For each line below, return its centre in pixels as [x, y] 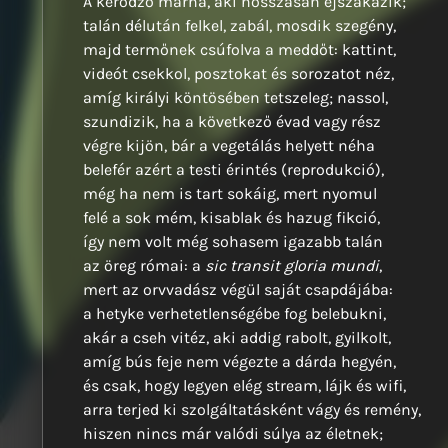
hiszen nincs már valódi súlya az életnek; [233, 434]
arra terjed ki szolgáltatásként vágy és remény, [252, 410]
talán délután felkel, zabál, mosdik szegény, [239, 26]
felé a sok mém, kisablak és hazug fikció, [231, 218]
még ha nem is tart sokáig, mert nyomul [230, 194]
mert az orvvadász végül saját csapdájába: [238, 290]
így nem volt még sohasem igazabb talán [233, 242]
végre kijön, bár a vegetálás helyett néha [229, 146]
